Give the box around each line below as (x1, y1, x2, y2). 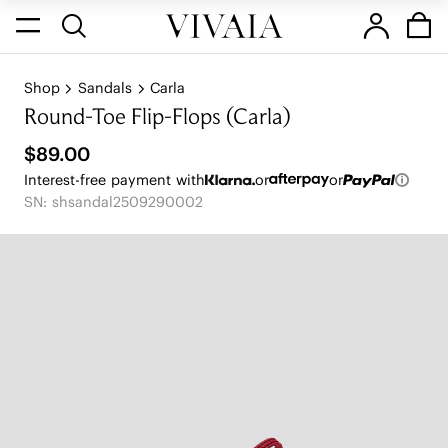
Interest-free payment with (23, 170, 205, 189)
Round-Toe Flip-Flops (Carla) (23, 108, 292, 130)
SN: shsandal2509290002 (23, 193, 203, 211)
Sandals (78, 79, 133, 98)
